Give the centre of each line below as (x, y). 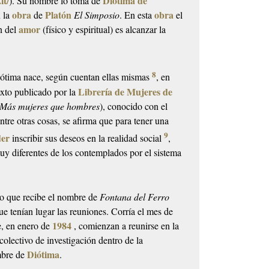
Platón (59, 15)
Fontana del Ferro (135, 197)
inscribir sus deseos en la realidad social (87, 138)
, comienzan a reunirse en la (127, 226)
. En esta (137, 15)
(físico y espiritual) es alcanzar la (103, 29)
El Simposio (97, 15)
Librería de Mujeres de (125, 91)
